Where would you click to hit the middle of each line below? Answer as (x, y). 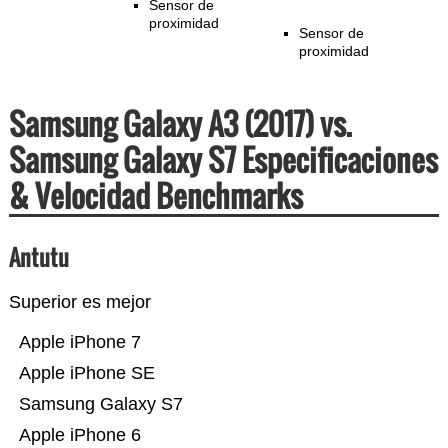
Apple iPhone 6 (79, 435)
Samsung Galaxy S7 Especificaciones (223, 160)
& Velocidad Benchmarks (155, 196)
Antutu (38, 257)
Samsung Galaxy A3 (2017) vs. (180, 124)
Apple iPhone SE (86, 373)
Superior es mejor (79, 302)
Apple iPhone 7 (79, 342)
